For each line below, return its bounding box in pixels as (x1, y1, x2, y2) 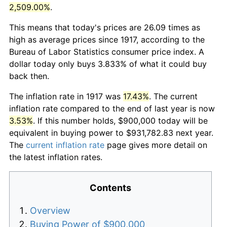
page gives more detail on (104, 139, 207, 150)
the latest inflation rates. (9, 152, 102, 162)
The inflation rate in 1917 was (9, 91, 123, 101)
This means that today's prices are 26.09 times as (9, 22, 200, 32)
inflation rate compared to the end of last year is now (9, 103, 215, 113)
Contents (90, 182, 131, 193)
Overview (30, 205, 70, 216)
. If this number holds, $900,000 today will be (33, 115, 208, 126)
